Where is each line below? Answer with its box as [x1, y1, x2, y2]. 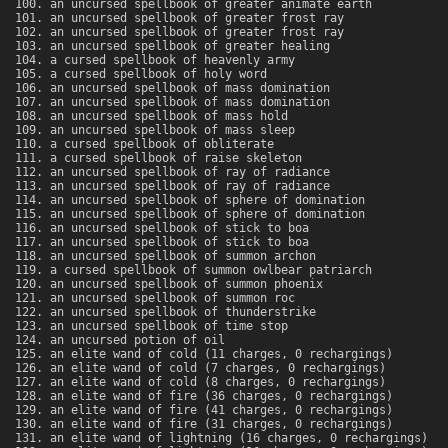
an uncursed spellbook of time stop [50, 319, 288, 334]
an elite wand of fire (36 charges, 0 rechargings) [50, 389, 393, 404]
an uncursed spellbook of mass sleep [50, 123, 295, 138]
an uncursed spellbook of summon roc [50, 291, 295, 306]
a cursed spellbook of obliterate [50, 137, 274, 152]
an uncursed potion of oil [50, 333, 225, 348]
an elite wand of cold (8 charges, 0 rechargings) [50, 375, 386, 390]
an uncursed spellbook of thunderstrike [50, 305, 316, 320]
